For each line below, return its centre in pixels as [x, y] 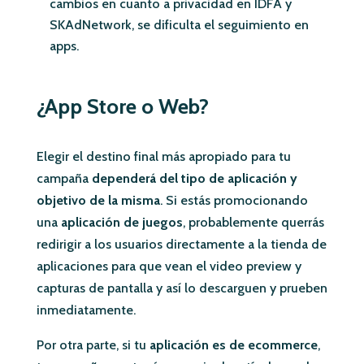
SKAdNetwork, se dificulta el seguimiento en [179, 25]
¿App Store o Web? [122, 107]
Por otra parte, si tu [93, 345]
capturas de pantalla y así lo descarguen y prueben [182, 288]
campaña [64, 179]
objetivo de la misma [98, 201]
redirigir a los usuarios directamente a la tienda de [181, 245]
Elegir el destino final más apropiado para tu [163, 157]
